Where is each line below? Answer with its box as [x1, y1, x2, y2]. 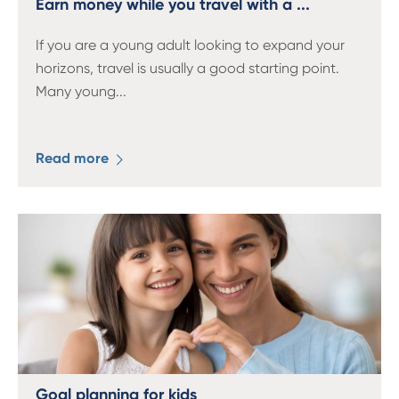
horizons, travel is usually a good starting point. [36, 60, 343, 77]
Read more [36, 150, 112, 167]
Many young [36, 83, 116, 100]
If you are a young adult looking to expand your [36, 37, 345, 53]
